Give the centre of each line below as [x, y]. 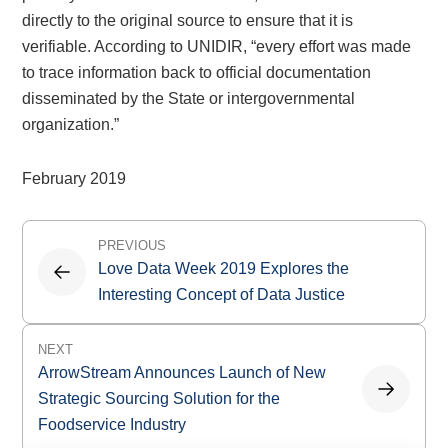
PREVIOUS [132, 245]
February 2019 [74, 178]
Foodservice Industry [112, 424]
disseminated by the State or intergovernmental [189, 98]
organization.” [71, 124]
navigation [86, 271]
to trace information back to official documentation [197, 72]
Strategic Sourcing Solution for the [159, 398]
